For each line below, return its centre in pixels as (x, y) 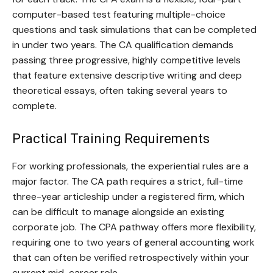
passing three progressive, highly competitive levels (126, 60)
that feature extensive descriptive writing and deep (127, 76)
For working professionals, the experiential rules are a (130, 166)
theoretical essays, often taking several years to (120, 91)
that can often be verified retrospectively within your (131, 258)
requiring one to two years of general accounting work (133, 243)
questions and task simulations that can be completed (134, 30)
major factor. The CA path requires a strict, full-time (128, 182)
